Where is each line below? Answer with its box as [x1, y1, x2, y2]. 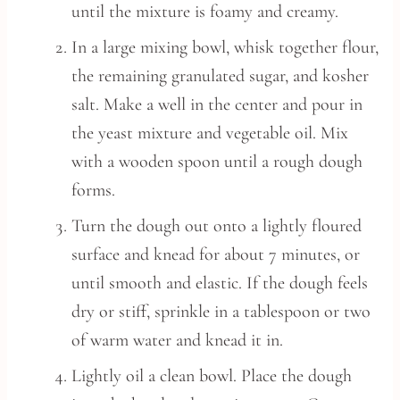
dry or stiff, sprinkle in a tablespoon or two [71, 301, 371, 322]
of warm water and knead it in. [71, 329, 283, 351]
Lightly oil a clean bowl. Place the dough [71, 365, 352, 387]
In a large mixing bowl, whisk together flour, [71, 37, 379, 58]
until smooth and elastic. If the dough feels [71, 272, 368, 294]
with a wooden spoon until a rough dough [71, 151, 362, 172]
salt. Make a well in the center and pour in [71, 94, 362, 115]
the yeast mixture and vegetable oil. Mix [71, 122, 348, 144]
